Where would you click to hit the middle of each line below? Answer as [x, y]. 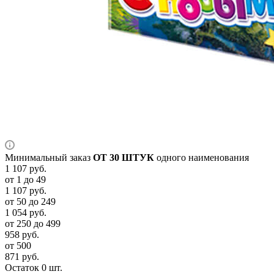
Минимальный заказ [49, 157]
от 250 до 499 [33, 223]
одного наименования [202, 157]
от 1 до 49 [25, 179]
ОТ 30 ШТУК [124, 157]
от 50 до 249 [30, 201]
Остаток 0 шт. [34, 267]
